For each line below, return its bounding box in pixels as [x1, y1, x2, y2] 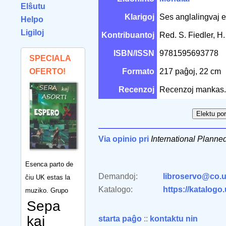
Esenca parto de [25, 160, 73, 168]
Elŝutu [21, 2, 45, 11]
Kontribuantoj [101, 31, 154, 39]
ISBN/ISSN [114, 49, 154, 58]
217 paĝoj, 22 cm [159, 67, 223, 76]
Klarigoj [125, 13, 154, 21]
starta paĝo [98, 214, 142, 223]
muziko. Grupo [25, 186, 68, 194]
